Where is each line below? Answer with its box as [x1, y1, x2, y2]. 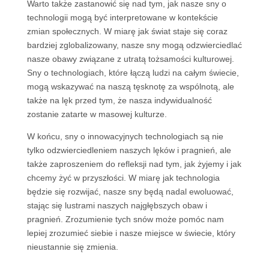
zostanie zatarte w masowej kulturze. [26, 109, 167, 119]
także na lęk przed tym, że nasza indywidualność [26, 95, 212, 105]
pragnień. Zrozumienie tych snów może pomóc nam [26, 214, 224, 224]
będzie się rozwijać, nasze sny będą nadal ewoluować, [26, 187, 234, 196]
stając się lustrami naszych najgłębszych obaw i [26, 201, 207, 210]
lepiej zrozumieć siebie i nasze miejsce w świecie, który [26, 228, 235, 238]
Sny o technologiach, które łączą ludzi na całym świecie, [26, 68, 239, 77]
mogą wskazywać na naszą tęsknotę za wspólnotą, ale [26, 82, 234, 91]
